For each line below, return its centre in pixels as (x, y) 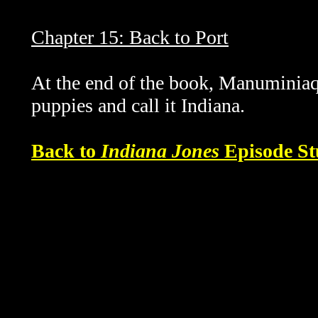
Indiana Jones (160, 151)
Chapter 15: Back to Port (130, 37)
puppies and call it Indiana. (138, 105)
